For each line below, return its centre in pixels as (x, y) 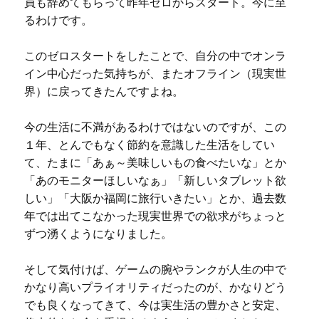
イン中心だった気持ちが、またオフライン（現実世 (155, 73)
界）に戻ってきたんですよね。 (104, 91)
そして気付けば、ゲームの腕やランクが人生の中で (155, 269)
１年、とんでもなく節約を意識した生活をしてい (149, 145)
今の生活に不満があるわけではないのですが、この (155, 127)
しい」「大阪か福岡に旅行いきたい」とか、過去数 (155, 198)
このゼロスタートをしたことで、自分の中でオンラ (155, 56)
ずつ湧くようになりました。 (98, 234)
